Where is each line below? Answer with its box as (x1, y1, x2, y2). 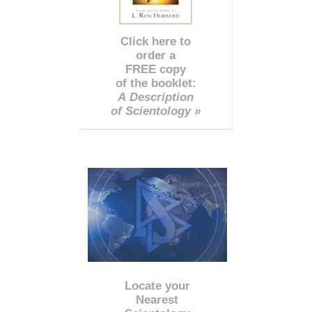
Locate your (124, 279, 190, 292)
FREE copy (125, 63, 186, 77)
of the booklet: (115, 77, 196, 91)
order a (136, 49, 175, 63)
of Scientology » (111, 104, 201, 118)
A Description (118, 91, 194, 104)
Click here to (120, 35, 191, 49)
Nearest (136, 292, 179, 306)
